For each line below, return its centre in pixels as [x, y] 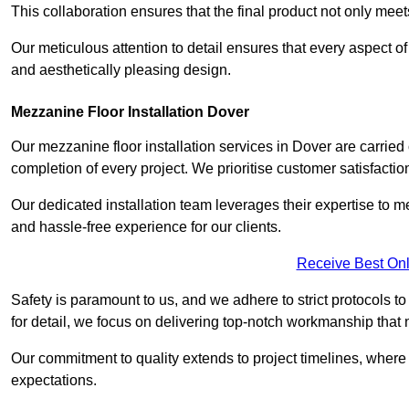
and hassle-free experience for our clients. [146, 227]
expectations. [54, 381]
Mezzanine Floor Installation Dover [130, 112]
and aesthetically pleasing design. [121, 70]
